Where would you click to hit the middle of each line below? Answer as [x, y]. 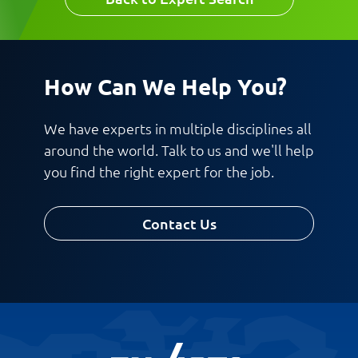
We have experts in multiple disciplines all [178, 128]
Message [38, 112]
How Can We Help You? [165, 86]
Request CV [72, 264]
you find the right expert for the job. [159, 171]
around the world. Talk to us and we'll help [179, 149]
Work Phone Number [70, 29]
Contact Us [179, 223]
